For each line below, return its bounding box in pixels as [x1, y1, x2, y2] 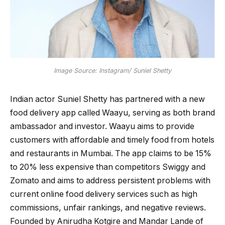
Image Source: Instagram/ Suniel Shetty [54, 66, 171, 74]
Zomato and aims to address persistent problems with [10, 175, 210, 185]
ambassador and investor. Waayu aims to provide [10, 121, 194, 131]
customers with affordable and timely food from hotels [10, 135, 214, 145]
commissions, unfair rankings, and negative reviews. [10, 202, 206, 212]
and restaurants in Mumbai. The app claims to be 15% [10, 148, 211, 158]
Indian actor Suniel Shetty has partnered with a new [10, 94, 205, 104]
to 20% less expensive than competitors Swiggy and [10, 162, 205, 172]
